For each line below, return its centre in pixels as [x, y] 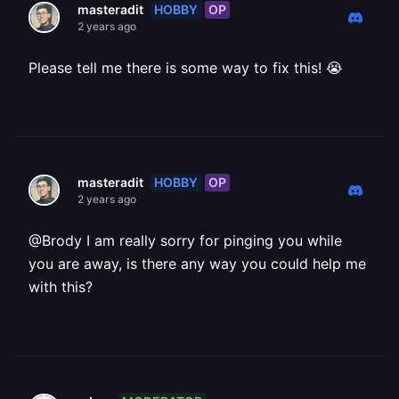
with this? [61, 287]
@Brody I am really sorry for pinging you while [185, 240]
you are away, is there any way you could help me [197, 264]
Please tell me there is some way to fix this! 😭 [186, 68]
